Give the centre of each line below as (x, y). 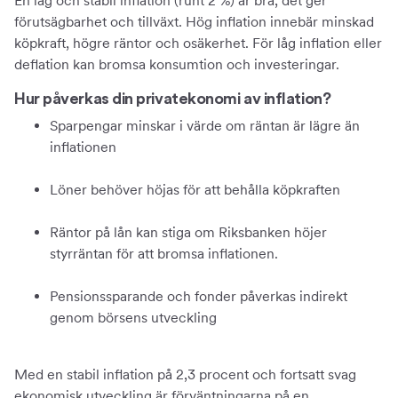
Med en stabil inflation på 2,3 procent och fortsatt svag (185, 374)
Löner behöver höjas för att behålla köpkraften (195, 190)
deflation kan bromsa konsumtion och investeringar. (177, 64)
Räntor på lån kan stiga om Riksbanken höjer (188, 232)
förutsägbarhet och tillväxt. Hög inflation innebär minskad (194, 22)
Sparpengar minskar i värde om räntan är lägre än (205, 126)
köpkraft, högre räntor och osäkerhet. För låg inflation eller (198, 43)
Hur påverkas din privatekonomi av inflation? (173, 99)
